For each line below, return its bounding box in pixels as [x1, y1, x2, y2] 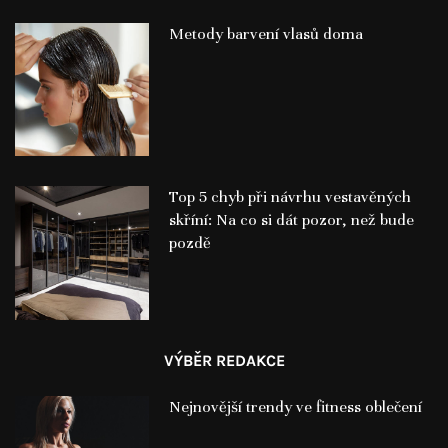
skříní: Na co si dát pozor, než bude [168, 210, 414, 231]
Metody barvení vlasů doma [168, 23, 363, 44]
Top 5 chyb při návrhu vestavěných [168, 187, 411, 208]
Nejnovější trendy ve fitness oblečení [168, 397, 422, 418]
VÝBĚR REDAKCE [163, 351, 285, 371]
